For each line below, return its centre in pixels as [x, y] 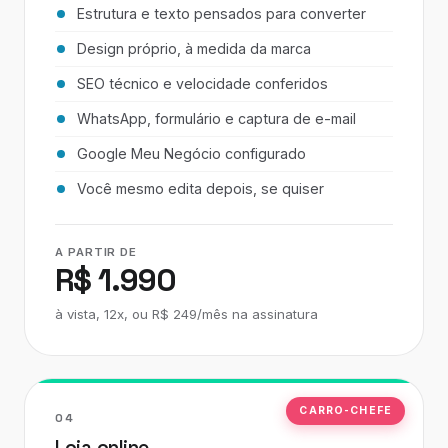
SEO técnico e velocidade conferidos [202, 83]
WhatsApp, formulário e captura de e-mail [216, 118]
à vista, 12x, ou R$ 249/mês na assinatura [186, 314]
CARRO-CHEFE [345, 410]
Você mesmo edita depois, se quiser [200, 188]
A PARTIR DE [96, 252]
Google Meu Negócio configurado [191, 153]
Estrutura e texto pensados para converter [221, 13]
